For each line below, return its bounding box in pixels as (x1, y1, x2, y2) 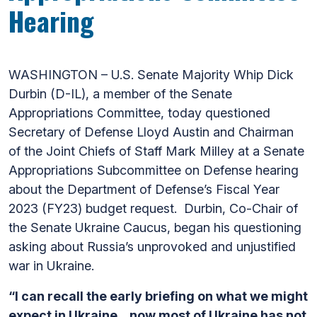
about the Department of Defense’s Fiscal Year (8, 182, 279, 197)
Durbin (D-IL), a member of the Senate (8, 86, 232, 101)
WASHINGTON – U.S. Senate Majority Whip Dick (8, 67, 294, 82)
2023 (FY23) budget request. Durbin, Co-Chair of (8, 201, 298, 216)
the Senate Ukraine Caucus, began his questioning (8, 220, 301, 235)
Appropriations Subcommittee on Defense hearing (8, 163, 299, 178)
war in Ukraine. (8, 258, 94, 273)
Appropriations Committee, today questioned (8, 105, 270, 120)
